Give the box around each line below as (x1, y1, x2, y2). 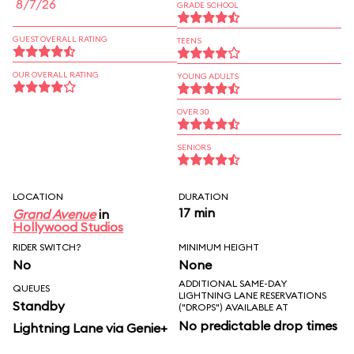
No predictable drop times (179, 318, 337, 333)
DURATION (179, 190, 228, 202)
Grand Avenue (13, 206, 96, 222)
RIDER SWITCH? (13, 241, 81, 253)
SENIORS (177, 142, 211, 153)
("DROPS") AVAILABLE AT (179, 301, 288, 313)
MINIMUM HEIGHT (179, 241, 259, 253)
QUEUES (13, 282, 50, 294)
